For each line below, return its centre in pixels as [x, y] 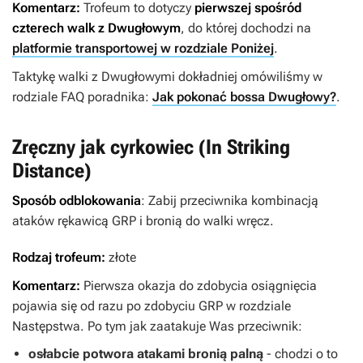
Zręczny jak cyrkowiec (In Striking [151, 147]
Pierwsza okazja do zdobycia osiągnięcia [200, 285]
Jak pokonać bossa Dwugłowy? [244, 96]
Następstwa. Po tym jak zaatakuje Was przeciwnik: [157, 326]
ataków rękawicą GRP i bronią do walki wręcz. [143, 220]
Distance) [52, 170]
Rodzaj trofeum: [60, 257]
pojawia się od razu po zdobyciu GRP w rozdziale [152, 305]
